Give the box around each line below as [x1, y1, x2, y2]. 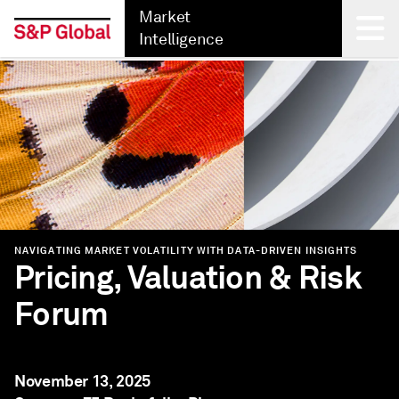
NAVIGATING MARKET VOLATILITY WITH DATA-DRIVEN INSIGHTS [14, 244, 358, 256]
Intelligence [139, 29, 224, 49]
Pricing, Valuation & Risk [14, 257, 362, 298]
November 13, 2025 [14, 370, 151, 391]
